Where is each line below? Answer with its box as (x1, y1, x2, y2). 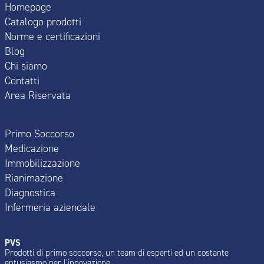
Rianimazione (4, 170, 63, 185)
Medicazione (4, 141, 59, 156)
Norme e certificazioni (4, 29, 100, 44)
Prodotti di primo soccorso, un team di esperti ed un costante (4, 247, 229, 259)
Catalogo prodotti (4, 14, 81, 29)
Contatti (4, 73, 39, 88)
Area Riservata (4, 88, 71, 103)
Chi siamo (4, 58, 47, 73)
